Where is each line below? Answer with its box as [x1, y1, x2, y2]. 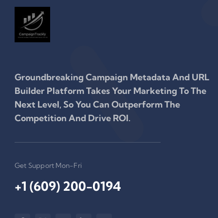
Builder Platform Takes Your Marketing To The [14, 85, 206, 96]
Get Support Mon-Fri [14, 161, 82, 170]
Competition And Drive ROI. [14, 112, 130, 124]
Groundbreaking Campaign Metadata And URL [14, 71, 209, 83]
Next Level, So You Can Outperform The [14, 98, 180, 110]
